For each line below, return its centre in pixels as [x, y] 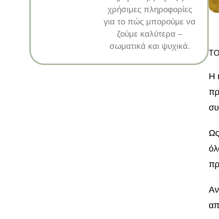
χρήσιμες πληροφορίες [150, 9]
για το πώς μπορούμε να [150, 22]
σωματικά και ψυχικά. [150, 46]
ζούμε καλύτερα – [150, 34]
